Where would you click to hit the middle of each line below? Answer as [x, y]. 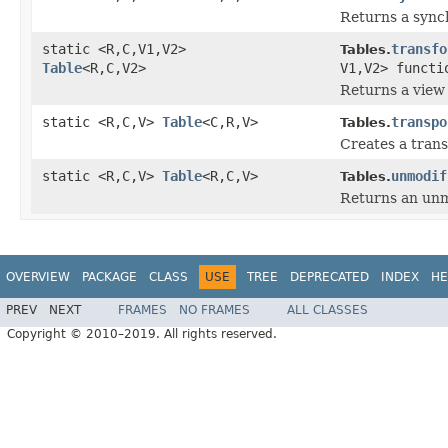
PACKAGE [109, 276]
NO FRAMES [214, 310]
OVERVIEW [38, 276]
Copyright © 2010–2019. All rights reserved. [142, 334]
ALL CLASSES [327, 310]
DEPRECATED [329, 276]
